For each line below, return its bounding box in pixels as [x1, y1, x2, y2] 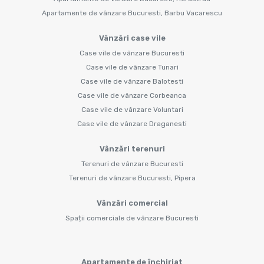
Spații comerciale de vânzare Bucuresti [65, 213, 199, 222]
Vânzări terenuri [99, 144, 165, 153]
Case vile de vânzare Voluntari [81, 105, 183, 114]
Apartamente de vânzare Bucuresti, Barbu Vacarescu [42, 8, 222, 17]
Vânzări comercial [96, 198, 168, 207]
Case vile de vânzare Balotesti [81, 77, 183, 85]
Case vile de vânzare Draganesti [77, 119, 187, 128]
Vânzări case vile [98, 33, 166, 42]
